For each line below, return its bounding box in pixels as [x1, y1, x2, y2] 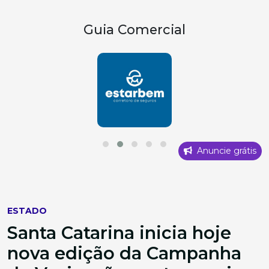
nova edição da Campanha [7, 242, 241, 264]
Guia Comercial [83, 21, 186, 37]
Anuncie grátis [195, 145, 256, 156]
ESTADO [7, 205, 47, 216]
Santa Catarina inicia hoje [7, 222, 231, 243]
